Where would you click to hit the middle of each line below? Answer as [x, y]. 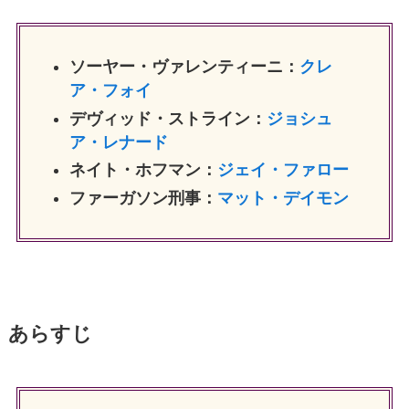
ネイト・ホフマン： [143, 170]
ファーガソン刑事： [143, 198]
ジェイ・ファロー [283, 170]
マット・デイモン [283, 198]
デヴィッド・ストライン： [168, 118]
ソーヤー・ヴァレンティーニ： [184, 67]
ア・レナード [118, 142]
